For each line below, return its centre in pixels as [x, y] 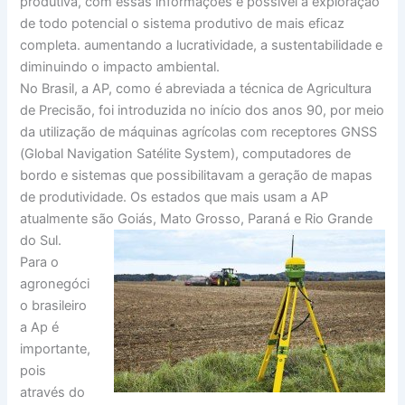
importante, [56, 348]
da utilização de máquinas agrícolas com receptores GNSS [199, 132]
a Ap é [40, 327]
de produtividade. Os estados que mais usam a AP [174, 197]
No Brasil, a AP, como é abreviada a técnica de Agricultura [196, 88]
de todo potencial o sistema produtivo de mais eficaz [183, 23]
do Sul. [41, 240]
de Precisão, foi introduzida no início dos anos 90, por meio [202, 110]
